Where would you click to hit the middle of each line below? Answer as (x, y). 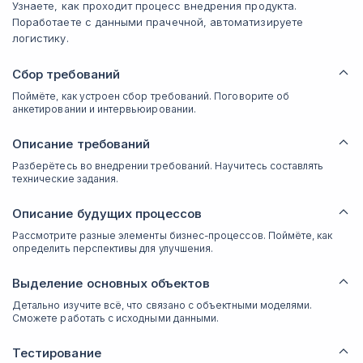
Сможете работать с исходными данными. (117, 318)
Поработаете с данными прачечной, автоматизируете (158, 22)
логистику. (42, 38)
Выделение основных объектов (111, 283)
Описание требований (81, 144)
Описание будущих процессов (107, 214)
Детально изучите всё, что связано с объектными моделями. (162, 305)
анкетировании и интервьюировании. (104, 109)
